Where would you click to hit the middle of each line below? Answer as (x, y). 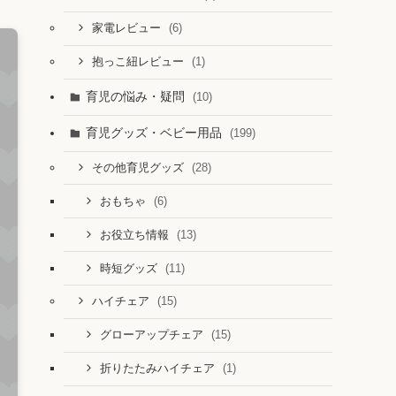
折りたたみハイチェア (159, 369)
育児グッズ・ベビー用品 (155, 133)
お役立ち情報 (136, 235)
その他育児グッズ (139, 168)
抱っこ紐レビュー (139, 62)
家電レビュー (128, 29)
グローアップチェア (153, 335)
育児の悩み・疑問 (137, 96)
